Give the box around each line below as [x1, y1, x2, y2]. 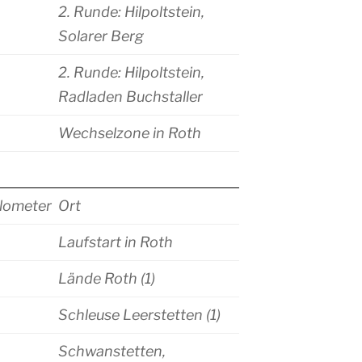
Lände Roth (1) [58, 270, 155, 288]
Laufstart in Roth [58, 234, 173, 251]
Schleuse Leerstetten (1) [58, 306, 221, 324]
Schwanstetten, [58, 343, 166, 360]
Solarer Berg [58, 27, 144, 45]
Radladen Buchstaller [58, 88, 203, 106]
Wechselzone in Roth [58, 124, 201, 142]
